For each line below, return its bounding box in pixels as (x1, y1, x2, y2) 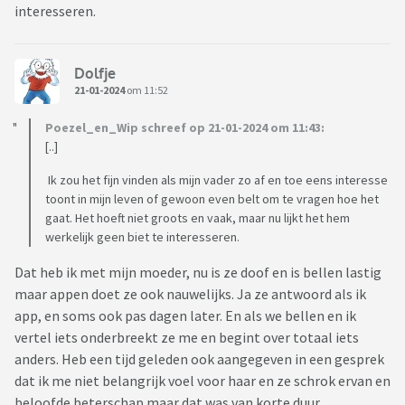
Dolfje (74, 63, 116, 82)
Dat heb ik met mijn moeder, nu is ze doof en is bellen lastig (14, 263, 381, 282)
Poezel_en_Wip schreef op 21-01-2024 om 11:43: (45, 119, 325, 137)
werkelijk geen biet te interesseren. (45, 229, 240, 246)
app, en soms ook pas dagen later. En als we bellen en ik (14, 306, 356, 325)
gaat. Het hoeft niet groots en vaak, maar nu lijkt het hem (45, 210, 350, 227)
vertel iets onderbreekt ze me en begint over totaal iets (14, 328, 359, 347)
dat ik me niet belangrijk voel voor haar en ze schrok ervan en (14, 372, 391, 391)
